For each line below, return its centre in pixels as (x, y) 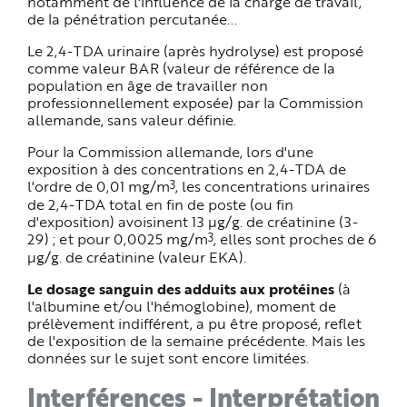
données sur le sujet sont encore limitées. (168, 358)
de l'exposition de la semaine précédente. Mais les (196, 341)
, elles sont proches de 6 (295, 239)
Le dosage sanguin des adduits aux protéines (181, 289)
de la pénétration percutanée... (132, 19)
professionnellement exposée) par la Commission (195, 103)
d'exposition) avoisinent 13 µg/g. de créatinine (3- (193, 222)
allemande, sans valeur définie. (132, 120)
